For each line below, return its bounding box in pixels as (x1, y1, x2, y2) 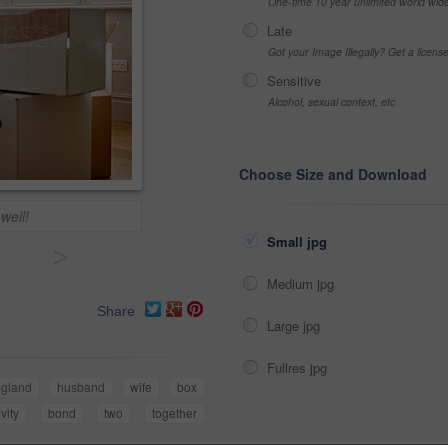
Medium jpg (267, 274, 338, 293)
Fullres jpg (267, 358, 331, 377)
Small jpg (267, 232, 331, 251)
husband (56, 378, 105, 396)
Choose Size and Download (239, 164, 427, 184)
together (152, 404, 198, 422)
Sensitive (267, 71, 321, 90)
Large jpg (267, 316, 324, 335)
